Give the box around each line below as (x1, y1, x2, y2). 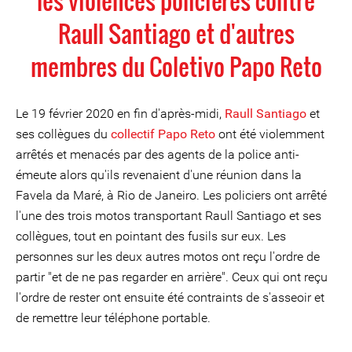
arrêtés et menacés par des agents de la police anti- (16, 147, 299, 162)
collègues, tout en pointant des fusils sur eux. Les (16, 229, 286, 244)
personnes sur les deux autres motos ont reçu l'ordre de (16, 249, 320, 264)
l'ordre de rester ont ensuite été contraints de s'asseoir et (16, 290, 324, 305)
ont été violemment (215, 126, 324, 141)
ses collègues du (16, 126, 111, 141)
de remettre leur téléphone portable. (16, 310, 211, 325)
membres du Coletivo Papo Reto (30, 49, 322, 84)
